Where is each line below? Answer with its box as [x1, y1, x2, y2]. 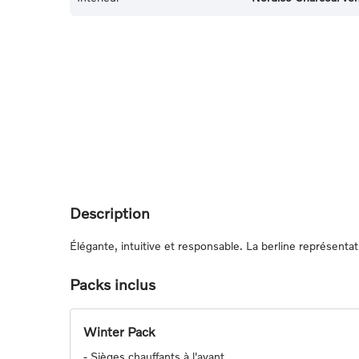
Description [70, 204, 150, 223]
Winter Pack [83, 324, 155, 340]
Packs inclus [70, 275, 155, 294]
